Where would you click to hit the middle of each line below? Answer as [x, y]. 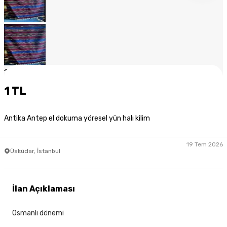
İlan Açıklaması [44, 189]
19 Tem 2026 [205, 144]
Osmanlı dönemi [38, 213]
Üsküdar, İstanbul [35, 151]
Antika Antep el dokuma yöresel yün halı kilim [77, 119]
